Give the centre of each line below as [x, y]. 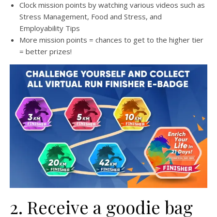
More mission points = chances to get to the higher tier [111, 39]
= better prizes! [46, 51]
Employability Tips [50, 28]
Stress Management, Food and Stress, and [91, 16]
